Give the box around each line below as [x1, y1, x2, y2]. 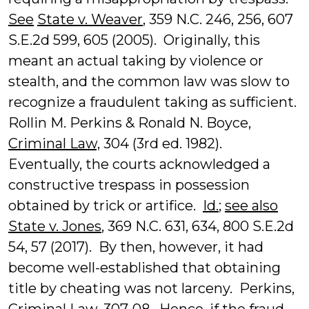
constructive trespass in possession [8, 177, 250, 193]
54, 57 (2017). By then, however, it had [8, 239, 263, 255]
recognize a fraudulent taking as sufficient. [8, 94, 300, 110]
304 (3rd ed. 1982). [100, 135, 226, 152]
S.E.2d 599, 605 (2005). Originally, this [8, 32, 260, 48]
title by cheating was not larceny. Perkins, [8, 280, 295, 297]
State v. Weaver [37, 11, 143, 28]
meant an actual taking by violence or [8, 52, 263, 69]
